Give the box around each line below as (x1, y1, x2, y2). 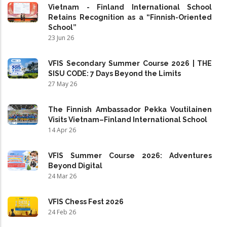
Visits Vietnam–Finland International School (48, 116, 207, 124)
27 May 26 (48, 80, 77, 88)
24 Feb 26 (48, 208, 76, 216)
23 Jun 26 (48, 33, 74, 42)
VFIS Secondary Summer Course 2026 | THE (48, 59, 212, 67)
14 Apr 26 (48, 126, 76, 134)
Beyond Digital (48, 162, 102, 170)
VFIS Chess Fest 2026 (48, 198, 124, 206)
